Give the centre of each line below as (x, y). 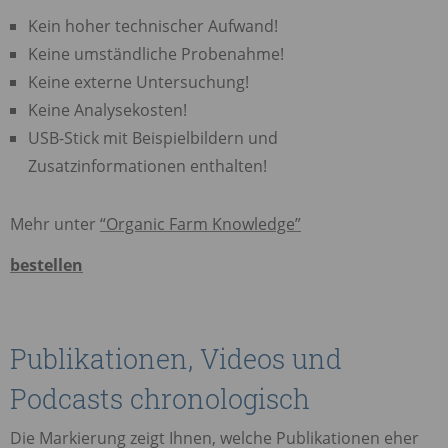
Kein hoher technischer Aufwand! (152, 25)
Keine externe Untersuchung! (138, 81)
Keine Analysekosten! (107, 109)
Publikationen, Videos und (176, 357)
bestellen (46, 264)
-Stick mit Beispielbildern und (168, 137)
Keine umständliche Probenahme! (155, 53)
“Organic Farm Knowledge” (200, 223)
